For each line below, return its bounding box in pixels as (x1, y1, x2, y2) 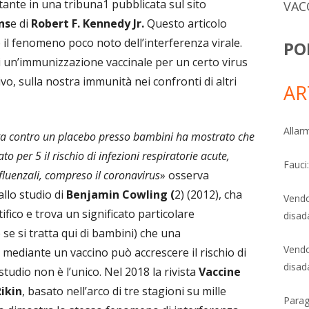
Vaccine (199, 263, 241, 279)
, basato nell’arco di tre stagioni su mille (22, 283, 226, 299)
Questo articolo (144, 15, 227, 31)
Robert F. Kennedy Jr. (31, 15, 144, 31)
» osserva (160, 167, 209, 183)
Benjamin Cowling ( (66, 186, 175, 202)
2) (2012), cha (175, 186, 242, 202)
